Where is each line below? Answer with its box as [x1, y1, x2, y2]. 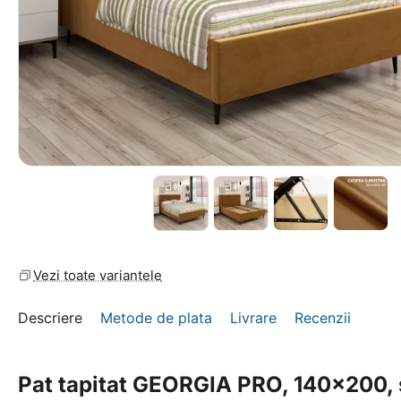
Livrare [230, 309, 277, 327]
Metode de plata [100, 309, 212, 327]
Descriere [18, 309, 82, 327]
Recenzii [294, 309, 351, 327]
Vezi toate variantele [33, 267, 162, 284]
